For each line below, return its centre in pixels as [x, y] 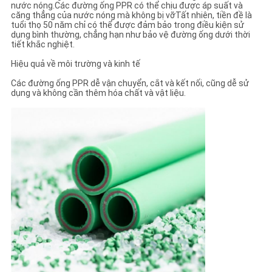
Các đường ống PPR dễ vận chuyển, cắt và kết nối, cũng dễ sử [130, 83]
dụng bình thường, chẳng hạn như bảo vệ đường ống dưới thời [130, 34]
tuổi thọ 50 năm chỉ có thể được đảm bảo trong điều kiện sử [127, 25]
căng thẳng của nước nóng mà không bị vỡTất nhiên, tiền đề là [131, 15]
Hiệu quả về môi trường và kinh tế [75, 63]
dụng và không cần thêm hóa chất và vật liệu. [98, 93]
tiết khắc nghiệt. [42, 44]
